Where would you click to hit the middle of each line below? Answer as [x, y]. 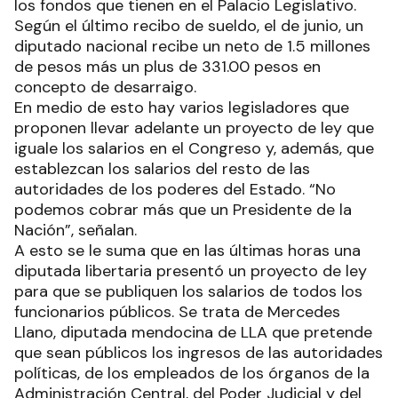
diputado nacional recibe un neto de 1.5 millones [192, 47]
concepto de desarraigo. [105, 88]
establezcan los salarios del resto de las [162, 169]
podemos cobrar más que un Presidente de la [183, 210]
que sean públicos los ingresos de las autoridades [199, 353]
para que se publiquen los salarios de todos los [188, 292]
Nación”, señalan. [76, 231]
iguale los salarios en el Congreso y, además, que [194, 149]
